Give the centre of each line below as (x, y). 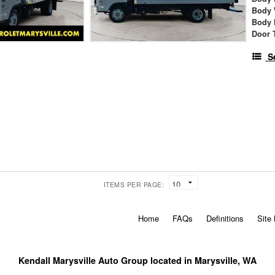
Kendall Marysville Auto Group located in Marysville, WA (137, 261)
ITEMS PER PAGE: (134, 185)
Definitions (225, 219)
